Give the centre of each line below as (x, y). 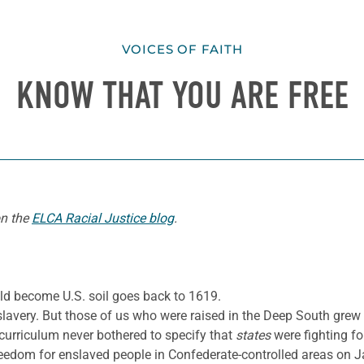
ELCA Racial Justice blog (103, 218)
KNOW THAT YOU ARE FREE (182, 96)
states (253, 335)
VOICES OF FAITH (182, 50)
